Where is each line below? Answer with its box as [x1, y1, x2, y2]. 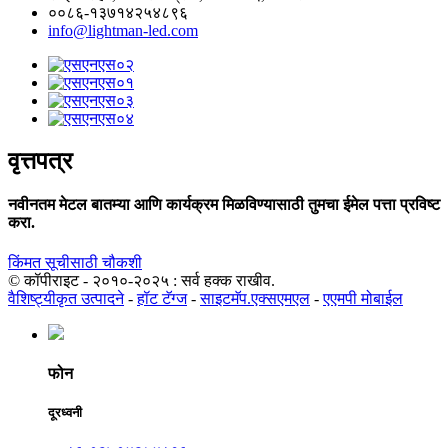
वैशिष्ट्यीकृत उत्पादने [8, 289, 124, 307]
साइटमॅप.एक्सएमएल [200, 289, 310, 307]
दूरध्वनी [48, 405, 82, 421]
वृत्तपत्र [8, 148, 72, 175]
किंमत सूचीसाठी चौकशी [8, 253, 142, 271]
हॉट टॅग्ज [137, 289, 187, 307]
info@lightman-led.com [48, 22, 198, 40]
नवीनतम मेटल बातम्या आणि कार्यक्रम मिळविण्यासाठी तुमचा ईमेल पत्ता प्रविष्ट [8, 196, 440, 214]
